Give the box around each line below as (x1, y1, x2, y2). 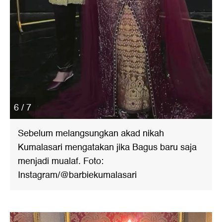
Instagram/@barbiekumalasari (18, 168, 137, 183)
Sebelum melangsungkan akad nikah (18, 126, 164, 141)
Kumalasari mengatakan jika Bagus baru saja (18, 140, 197, 155)
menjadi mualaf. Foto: (18, 154, 104, 169)
